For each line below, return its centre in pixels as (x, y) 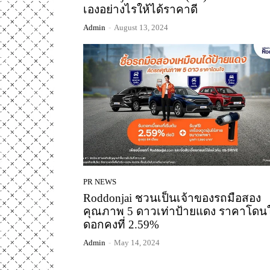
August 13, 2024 (141, 28)
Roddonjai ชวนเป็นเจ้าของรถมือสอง (172, 198)
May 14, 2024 (137, 242)
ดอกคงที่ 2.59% (121, 224)
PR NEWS (100, 181)
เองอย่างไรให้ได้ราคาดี (140, 10)
